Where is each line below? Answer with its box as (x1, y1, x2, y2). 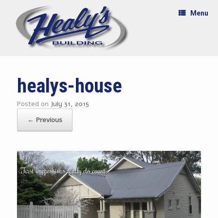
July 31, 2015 (51, 99, 89, 109)
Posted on (21, 99, 51, 109)
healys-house (17, 74, 122, 97)
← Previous (27, 115, 62, 125)
